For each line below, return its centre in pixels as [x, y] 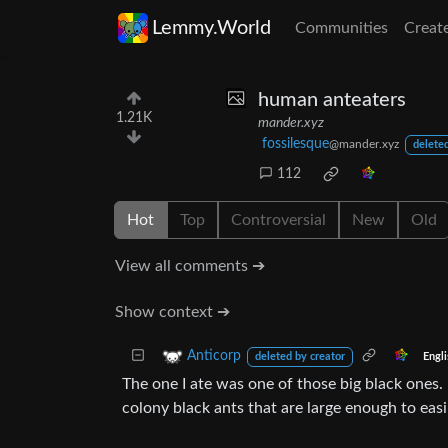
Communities [341, 28]
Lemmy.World [211, 28]
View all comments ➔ [190, 266]
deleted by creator [299, 357]
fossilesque [295, 144]
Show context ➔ [172, 312]
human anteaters [332, 100]
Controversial [278, 220]
